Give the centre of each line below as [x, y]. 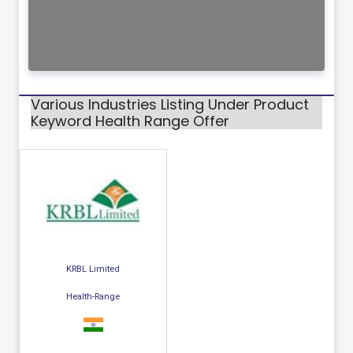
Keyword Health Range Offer [130, 121]
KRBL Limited [93, 269]
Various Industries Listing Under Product [170, 105]
